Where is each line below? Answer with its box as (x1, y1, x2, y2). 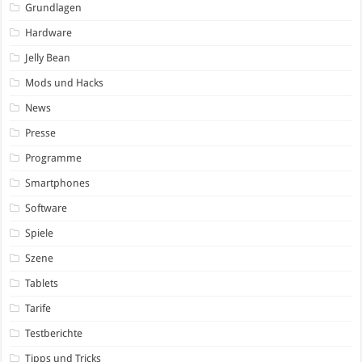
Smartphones (25, 176, 90, 189)
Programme (25, 151, 82, 164)
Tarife (25, 301, 52, 314)
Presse (25, 126, 57, 139)
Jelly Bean (25, 51, 71, 64)
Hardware (25, 26, 73, 39)
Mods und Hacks (25, 76, 104, 89)
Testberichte (25, 326, 83, 339)
